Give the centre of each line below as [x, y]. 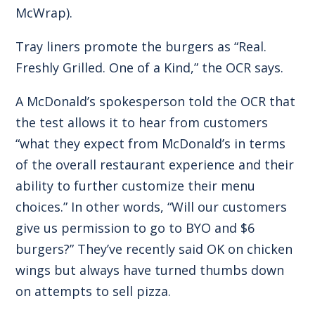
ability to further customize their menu [136, 185]
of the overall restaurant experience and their [155, 164]
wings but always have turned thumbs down [150, 270]
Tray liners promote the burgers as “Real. [141, 46]
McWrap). [44, 12]
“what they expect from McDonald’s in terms [151, 143]
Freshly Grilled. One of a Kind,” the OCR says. [150, 67]
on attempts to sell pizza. [94, 291]
